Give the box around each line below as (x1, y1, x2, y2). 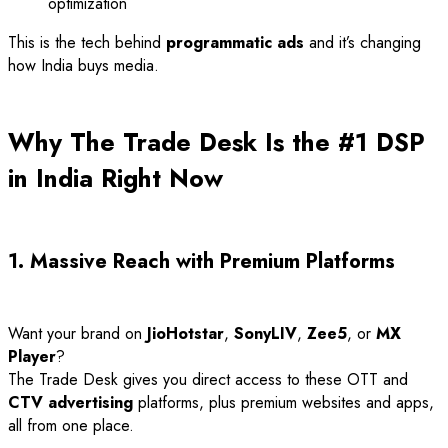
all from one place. (8, 413, 134, 437)
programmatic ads (166, 31, 304, 55)
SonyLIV (234, 321, 297, 345)
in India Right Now (8, 160, 223, 197)
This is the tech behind (8, 31, 166, 55)
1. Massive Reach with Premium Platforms (8, 246, 395, 276)
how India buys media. (8, 54, 159, 78)
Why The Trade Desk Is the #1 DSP (8, 124, 425, 161)
